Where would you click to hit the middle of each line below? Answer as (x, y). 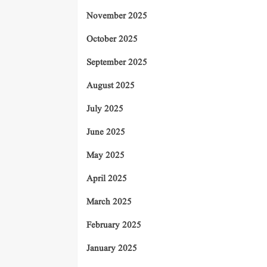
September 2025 (117, 63)
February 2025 (114, 225)
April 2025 (107, 179)
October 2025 (112, 39)
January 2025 (112, 249)
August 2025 (111, 86)
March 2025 (109, 202)
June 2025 (106, 132)
